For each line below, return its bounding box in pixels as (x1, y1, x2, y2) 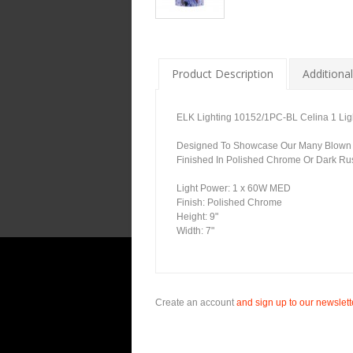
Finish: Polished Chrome (176, 197, 282, 208)
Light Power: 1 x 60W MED (176, 183, 291, 194)
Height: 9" (176, 211, 218, 222)
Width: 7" (176, 225, 214, 236)
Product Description (172, 66, 273, 81)
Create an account (155, 297, 234, 308)
